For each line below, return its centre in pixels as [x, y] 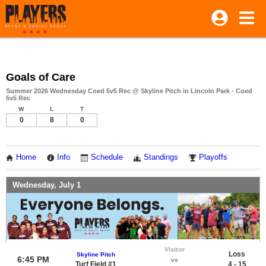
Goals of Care [41, 77]
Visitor [174, 249]
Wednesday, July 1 [47, 185]
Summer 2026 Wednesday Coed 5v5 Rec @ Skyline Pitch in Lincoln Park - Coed [129, 91]
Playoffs [213, 157]
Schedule [107, 157]
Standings [161, 157]
